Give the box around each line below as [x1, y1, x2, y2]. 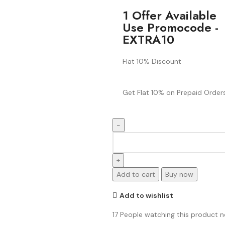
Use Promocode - [123, 19, 218, 36]
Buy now [165, 170, 193, 179]
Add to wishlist [119, 190, 173, 200]
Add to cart [117, 170, 155, 179]
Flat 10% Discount [123, 57, 181, 66]
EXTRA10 [123, 31, 174, 48]
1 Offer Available [123, 7, 216, 24]
